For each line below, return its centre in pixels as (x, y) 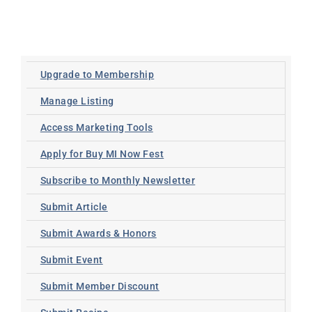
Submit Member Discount (100, 286)
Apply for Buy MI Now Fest (102, 154)
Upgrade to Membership (97, 74)
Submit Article (74, 206)
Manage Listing (77, 101)
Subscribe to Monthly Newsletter (118, 180)
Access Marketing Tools (96, 127)
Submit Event (71, 259)
